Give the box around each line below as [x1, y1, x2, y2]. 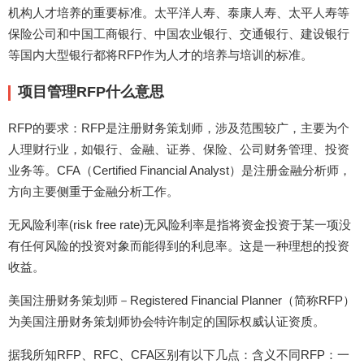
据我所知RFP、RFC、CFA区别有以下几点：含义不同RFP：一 [8, 348, 349, 362]
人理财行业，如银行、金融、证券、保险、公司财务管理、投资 [8, 142, 349, 157]
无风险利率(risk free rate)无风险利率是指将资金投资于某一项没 [8, 218, 351, 232]
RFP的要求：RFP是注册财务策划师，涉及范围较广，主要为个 [8, 121, 349, 136]
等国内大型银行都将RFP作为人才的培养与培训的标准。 [8, 48, 313, 63]
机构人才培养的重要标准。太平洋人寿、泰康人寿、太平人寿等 [8, 6, 349, 20]
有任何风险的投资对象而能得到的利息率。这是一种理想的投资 [8, 239, 349, 253]
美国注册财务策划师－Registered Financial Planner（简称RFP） [8, 293, 355, 308]
